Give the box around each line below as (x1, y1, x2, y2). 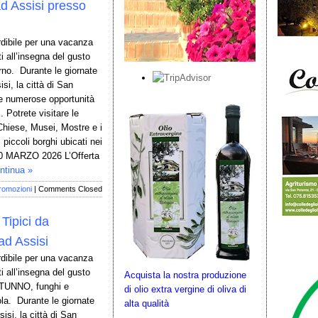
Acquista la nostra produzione (124, 269, 246, 280)
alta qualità (124, 297, 169, 309)
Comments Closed (38, 185, 102, 193)
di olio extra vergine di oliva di (124, 283, 246, 295)
